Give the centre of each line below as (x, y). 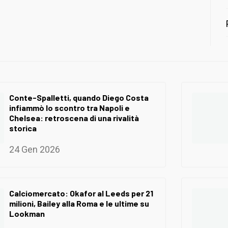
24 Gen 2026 (35, 149)
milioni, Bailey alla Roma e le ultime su (79, 203)
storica (23, 128)
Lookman (27, 213)
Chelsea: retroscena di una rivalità (74, 118)
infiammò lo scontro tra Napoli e (69, 107)
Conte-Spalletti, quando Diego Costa (79, 97)
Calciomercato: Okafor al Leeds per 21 (81, 193)
